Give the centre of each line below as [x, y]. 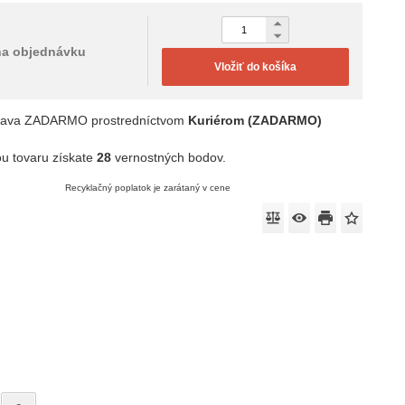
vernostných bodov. [169, 158]
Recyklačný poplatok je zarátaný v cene [147, 188]
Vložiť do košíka [256, 67]
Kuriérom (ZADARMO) [255, 121]
